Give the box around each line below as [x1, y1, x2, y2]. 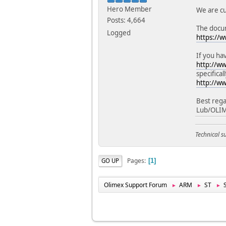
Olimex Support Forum [104, 181, 167, 190]
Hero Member [107, 5, 152, 14]
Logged [107, 28, 131, 38]
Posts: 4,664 [107, 16, 145, 25]
